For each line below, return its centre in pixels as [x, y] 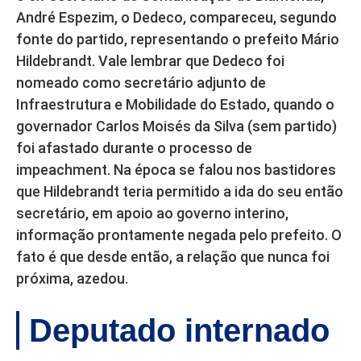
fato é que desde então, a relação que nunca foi [173, 257]
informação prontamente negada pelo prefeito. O [179, 235]
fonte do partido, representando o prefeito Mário [178, 39]
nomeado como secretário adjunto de [141, 83]
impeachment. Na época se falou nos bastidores [176, 170]
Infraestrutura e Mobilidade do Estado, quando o [175, 105]
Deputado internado [179, 331]
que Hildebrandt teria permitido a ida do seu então [180, 192]
